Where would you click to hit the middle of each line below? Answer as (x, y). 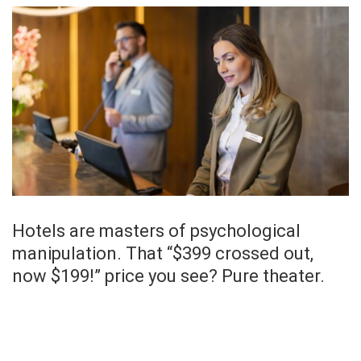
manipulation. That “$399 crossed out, (163, 254)
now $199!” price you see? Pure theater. (168, 276)
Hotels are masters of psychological (156, 231)
